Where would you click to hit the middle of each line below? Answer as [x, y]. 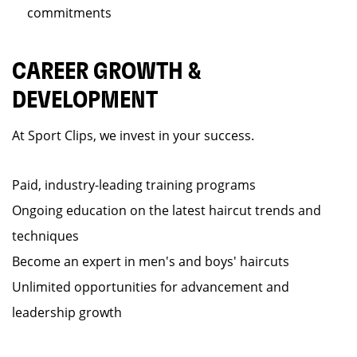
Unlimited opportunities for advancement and [151, 287]
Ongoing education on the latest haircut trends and [167, 210]
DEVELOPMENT [85, 100]
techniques [45, 236]
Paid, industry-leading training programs [134, 185]
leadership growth [67, 312]
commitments [69, 13]
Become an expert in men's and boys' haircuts [151, 261]
